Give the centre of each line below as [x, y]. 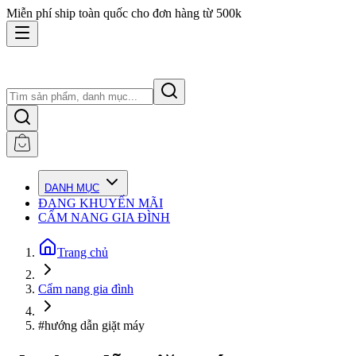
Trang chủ [83, 252]
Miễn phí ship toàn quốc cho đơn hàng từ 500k [124, 13]
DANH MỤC [72, 188]
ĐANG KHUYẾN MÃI [101, 203]
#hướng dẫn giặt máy [91, 325]
